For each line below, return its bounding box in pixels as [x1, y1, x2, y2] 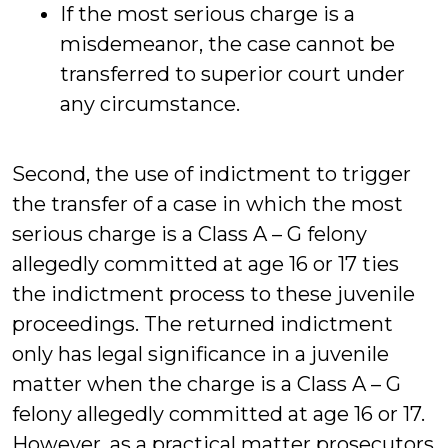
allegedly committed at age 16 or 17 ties [12, 252, 399, 276]
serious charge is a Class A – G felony [12, 222, 367, 246]
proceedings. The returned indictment [12, 312, 393, 336]
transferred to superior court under [60, 62, 405, 86]
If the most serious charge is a [60, 2, 355, 26]
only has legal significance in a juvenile [12, 342, 389, 366]
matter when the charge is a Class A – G [12, 372, 401, 396]
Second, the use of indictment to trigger [12, 162, 411, 186]
